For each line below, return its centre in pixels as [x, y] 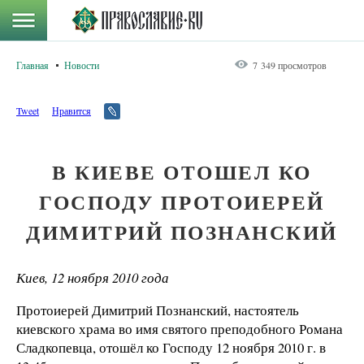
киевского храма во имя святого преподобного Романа [180, 328]
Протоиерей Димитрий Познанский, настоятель [158, 310]
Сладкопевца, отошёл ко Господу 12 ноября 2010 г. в [171, 347]
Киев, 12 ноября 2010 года [93, 277]
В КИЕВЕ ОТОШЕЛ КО [182, 172]
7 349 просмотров [290, 65]
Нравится [71, 110]
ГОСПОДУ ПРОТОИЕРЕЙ [182, 202]
